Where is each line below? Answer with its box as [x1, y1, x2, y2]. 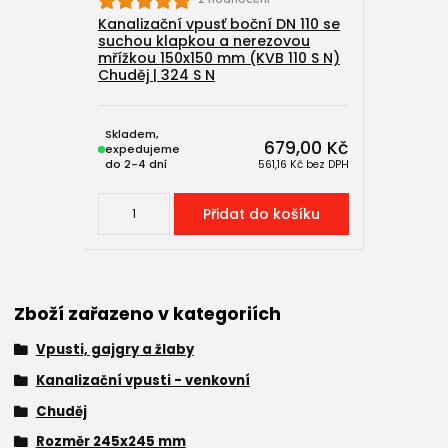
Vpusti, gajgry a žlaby [35, 340, 194, 359]
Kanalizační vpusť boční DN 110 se [98, 13, 340, 34]
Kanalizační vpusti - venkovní [35, 370, 250, 390]
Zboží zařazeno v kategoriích [14, 301, 281, 326]
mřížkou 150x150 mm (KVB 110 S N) [98, 47, 340, 68]
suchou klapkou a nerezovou [98, 30, 310, 51]
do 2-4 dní [105, 155, 167, 172]
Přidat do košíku [203, 204, 321, 225]
